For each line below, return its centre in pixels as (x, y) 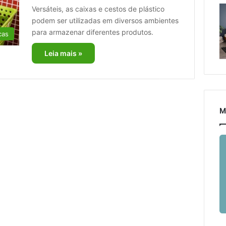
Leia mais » (63, 53)
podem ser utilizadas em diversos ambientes (105, 20)
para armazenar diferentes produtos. (92, 32)
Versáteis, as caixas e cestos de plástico (98, 9)
